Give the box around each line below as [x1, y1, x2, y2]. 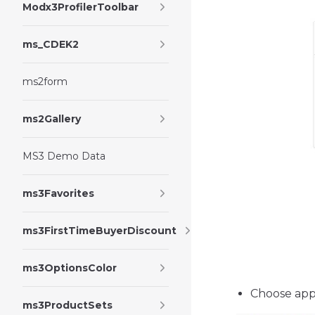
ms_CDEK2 [22, 38, 79, 51]
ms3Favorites [22, 187, 94, 200]
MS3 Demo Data [22, 150, 105, 162]
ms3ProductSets [22, 299, 112, 311]
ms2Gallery [22, 112, 81, 125]
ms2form [22, 75, 67, 88]
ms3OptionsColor [22, 262, 117, 274]
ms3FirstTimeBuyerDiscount [22, 224, 176, 237]
